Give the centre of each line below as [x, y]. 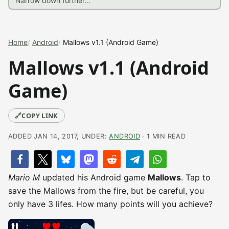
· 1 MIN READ [163, 136]
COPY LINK [40, 116]
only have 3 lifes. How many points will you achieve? [110, 204]
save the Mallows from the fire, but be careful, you [106, 191]
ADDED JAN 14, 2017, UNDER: [59, 136]
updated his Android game [94, 177]
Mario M [24, 177]
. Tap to [196, 177]
